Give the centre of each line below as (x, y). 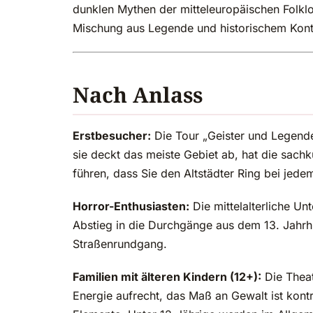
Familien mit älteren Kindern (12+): (167, 277)
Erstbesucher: (112, 136)
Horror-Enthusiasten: (131, 206)
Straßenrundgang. (120, 244)
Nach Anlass (138, 95)
